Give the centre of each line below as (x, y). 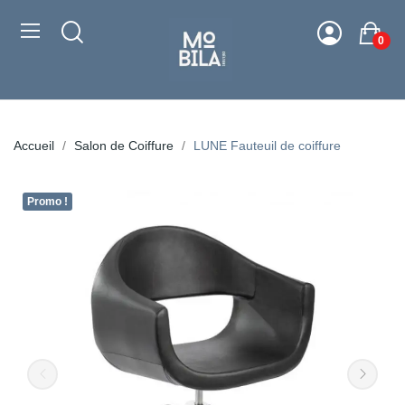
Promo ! (47, 202)
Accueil (34, 146)
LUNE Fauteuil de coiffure (267, 146)
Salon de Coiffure (124, 146)
